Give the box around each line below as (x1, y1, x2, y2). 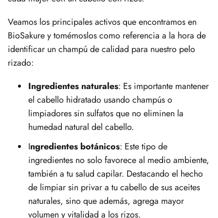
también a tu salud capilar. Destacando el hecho (28, 167, 203, 180)
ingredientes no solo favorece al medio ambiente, (28, 153, 209, 166)
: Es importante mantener (118, 79, 209, 92)
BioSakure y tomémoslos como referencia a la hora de (8, 29, 206, 42)
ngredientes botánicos (30, 140, 120, 153)
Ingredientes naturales (28, 79, 118, 92)
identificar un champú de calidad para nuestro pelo (8, 42, 195, 55)
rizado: (8, 56, 34, 69)
